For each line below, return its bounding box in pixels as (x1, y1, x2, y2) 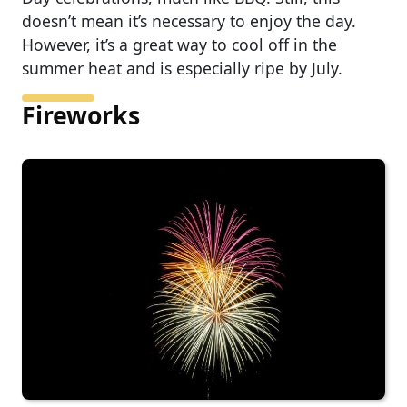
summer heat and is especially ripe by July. (22, 57, 342, 80)
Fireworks (22, 99, 140, 133)
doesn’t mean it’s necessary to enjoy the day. (22, 10, 356, 33)
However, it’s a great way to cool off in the (22, 34, 337, 56)
